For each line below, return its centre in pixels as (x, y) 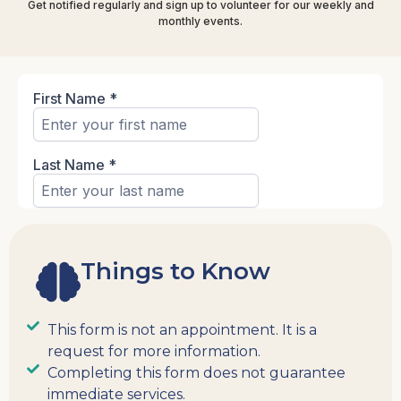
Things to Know (175, 271)
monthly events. (200, 21)
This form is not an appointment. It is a (182, 330)
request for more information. (154, 351)
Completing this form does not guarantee (196, 373)
